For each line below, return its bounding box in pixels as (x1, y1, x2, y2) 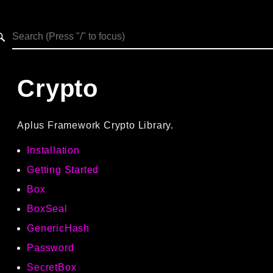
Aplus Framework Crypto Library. (17, 119, 174, 130)
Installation (27, 144, 80, 155)
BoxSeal (27, 203, 68, 214)
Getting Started (27, 164, 99, 175)
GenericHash (27, 222, 90, 233)
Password (27, 243, 74, 253)
